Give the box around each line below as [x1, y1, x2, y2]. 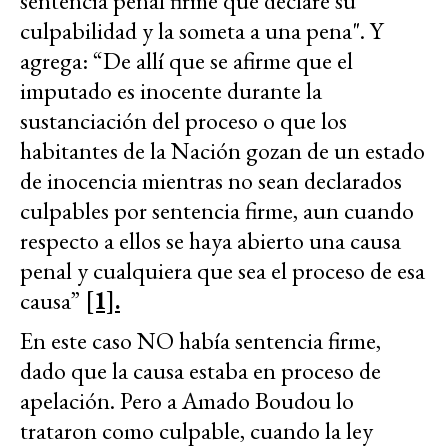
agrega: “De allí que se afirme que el [20, 44, 353, 76]
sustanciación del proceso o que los [20, 104, 347, 136]
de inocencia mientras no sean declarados [20, 164, 402, 196]
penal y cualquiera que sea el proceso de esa [20, 254, 425, 286]
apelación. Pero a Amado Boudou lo [20, 384, 354, 416]
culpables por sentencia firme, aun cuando [20, 194, 414, 226]
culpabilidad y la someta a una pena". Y [20, 14, 383, 46]
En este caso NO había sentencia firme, [20, 324, 381, 356]
